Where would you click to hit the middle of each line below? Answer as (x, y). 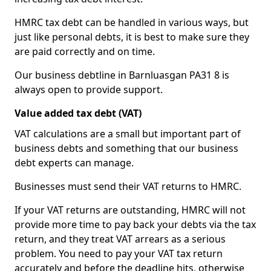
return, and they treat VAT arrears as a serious (120, 239)
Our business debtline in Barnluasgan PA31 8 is (122, 75)
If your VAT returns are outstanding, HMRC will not (130, 210)
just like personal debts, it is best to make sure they (132, 37)
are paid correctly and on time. (85, 51)
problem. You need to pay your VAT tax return (119, 253)
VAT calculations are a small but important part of (128, 134)
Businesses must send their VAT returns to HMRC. (128, 186)
